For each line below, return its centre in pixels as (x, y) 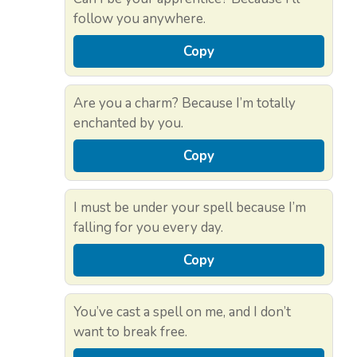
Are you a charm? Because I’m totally (184, 103)
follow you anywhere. (139, 18)
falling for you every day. (148, 227)
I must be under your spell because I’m (190, 207)
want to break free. (130, 331)
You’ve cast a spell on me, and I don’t (182, 312)
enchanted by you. (128, 123)
